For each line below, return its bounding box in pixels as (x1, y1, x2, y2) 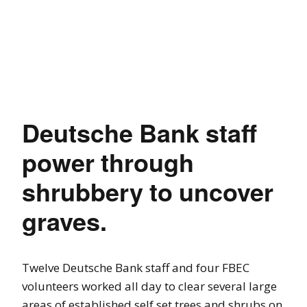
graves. (22, 203, 107, 239)
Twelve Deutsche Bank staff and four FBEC (22, 260, 249, 276)
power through (22, 144, 194, 180)
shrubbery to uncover (22, 173, 273, 210)
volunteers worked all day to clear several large (22, 278, 277, 295)
